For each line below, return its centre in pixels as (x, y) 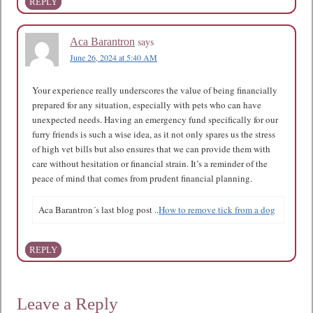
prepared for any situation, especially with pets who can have (147, 105)
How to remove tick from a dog (217, 210)
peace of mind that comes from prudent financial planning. (143, 178)
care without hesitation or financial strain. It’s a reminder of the (150, 163)
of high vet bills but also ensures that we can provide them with (152, 149)
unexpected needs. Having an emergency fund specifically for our (155, 119)
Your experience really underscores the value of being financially (155, 90)
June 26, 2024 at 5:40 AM (114, 57)
